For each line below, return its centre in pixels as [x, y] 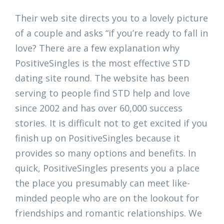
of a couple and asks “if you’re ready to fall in [111, 33]
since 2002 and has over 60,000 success [99, 108]
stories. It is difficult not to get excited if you [111, 123]
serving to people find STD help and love [102, 93]
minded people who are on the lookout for [107, 198]
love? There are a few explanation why [97, 48]
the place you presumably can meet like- [102, 183]
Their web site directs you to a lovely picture [111, 18]
